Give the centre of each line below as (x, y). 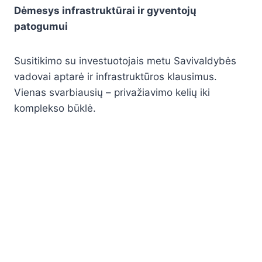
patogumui (41, 27)
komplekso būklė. (55, 108)
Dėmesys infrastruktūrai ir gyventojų (105, 11)
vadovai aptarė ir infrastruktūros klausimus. (116, 77)
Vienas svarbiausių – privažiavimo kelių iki (112, 93)
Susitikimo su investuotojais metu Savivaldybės (125, 61)
